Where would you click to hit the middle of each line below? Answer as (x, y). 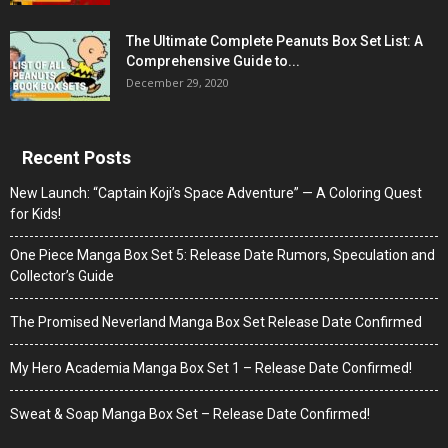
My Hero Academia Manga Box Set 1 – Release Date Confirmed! (211, 367)
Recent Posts (76, 157)
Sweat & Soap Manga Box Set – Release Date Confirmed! (190, 413)
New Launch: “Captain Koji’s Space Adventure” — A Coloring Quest (216, 192)
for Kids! (35, 213)
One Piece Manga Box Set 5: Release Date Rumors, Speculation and (222, 254)
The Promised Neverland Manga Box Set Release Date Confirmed (216, 321)
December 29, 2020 (177, 82)
